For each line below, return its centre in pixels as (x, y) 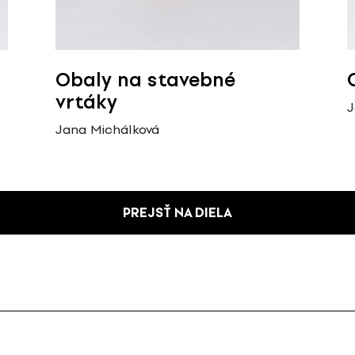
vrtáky (86, 102)
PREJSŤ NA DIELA (177, 212)
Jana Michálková (107, 129)
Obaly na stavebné (145, 80)
